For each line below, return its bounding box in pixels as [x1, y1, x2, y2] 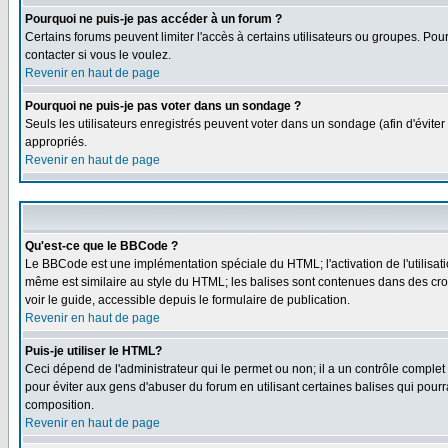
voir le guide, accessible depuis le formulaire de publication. [25, 293, 350, 307]
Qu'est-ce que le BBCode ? [25, 239, 178, 253]
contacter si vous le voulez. [25, 48, 171, 62]
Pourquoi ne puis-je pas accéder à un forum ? [25, 12, 282, 26]
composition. [25, 398, 94, 412]
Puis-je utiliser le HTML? [25, 344, 162, 358]
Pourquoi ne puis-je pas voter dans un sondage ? [25, 99, 301, 113]
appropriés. [25, 135, 87, 149]
